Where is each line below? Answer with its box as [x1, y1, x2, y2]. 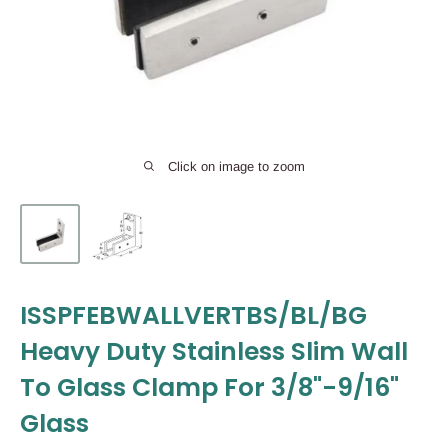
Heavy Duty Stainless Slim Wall [20, 334, 408, 370]
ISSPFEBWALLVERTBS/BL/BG [20, 298, 367, 334]
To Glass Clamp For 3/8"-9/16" [20, 370, 399, 406]
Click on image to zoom [167, 159, 305, 175]
